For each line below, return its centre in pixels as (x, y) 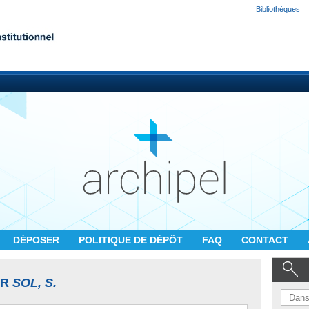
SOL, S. (34, 283)
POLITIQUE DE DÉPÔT (132, 240)
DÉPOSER (38, 240)
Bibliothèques (278, 9)
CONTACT (266, 240)
